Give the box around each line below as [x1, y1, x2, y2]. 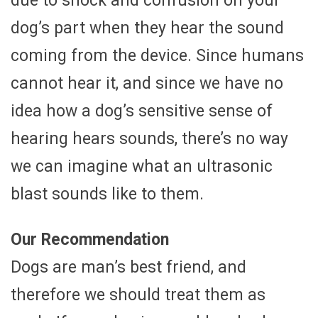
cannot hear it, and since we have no [11, 74, 283, 94]
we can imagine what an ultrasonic [11, 157, 273, 177]
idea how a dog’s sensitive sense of [11, 102, 273, 121]
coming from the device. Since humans [11, 46, 304, 66]
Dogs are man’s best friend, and [11, 258, 246, 278]
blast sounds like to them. [11, 185, 204, 204]
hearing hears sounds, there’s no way [11, 129, 288, 149]
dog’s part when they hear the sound [11, 18, 284, 38]
